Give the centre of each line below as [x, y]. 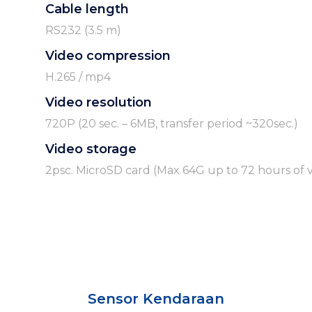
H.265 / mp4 [78, 77]
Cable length [87, 9]
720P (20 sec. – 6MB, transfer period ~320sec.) [171, 124]
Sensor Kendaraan [156, 298]
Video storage [91, 149]
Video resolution [98, 103]
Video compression [108, 56]
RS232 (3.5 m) [83, 31]
